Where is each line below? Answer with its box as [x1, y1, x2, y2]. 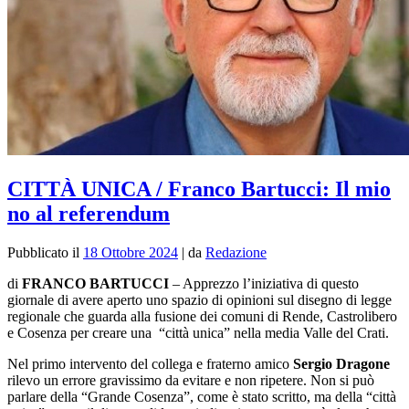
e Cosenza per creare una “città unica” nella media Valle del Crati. [7, 324, 389, 341]
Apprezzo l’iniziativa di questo [183, 275, 359, 291]
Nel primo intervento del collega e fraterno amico [7, 355, 293, 372]
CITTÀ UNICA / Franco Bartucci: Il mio [7, 176, 391, 201]
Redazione [205, 244, 267, 260]
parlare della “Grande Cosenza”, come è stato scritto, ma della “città [7, 388, 396, 404]
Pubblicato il [7, 244, 83, 260]
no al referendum [7, 201, 170, 225]
